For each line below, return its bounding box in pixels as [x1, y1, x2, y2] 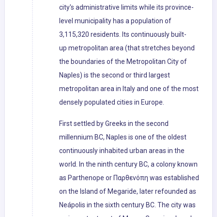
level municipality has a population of [59, 17, 171, 25]
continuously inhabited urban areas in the [59, 147, 185, 155]
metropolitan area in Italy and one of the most [59, 85, 199, 93]
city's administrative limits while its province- [59, 3, 194, 12]
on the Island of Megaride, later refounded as [59, 187, 196, 196]
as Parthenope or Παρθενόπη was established [59, 174, 199, 182]
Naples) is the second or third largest [59, 71, 170, 79]
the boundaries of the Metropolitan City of [59, 58, 187, 66]
